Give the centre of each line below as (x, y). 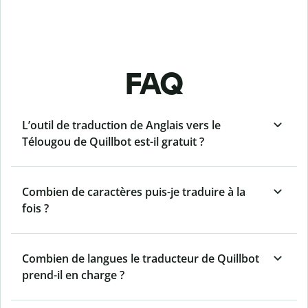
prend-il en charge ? (73, 275)
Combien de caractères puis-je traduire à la (134, 192)
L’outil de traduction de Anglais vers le (121, 125)
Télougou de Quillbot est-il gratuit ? (113, 142)
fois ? (35, 209)
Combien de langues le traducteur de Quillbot (141, 259)
